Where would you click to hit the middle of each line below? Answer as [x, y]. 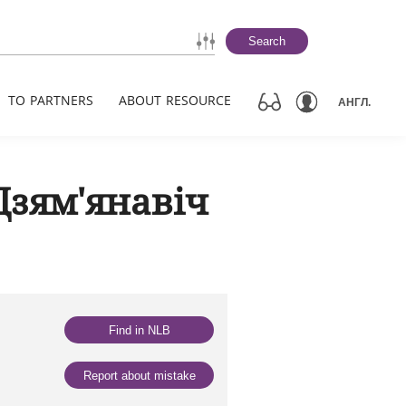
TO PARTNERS [51, 100]
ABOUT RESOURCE [175, 100]
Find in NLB [139, 330]
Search [267, 41]
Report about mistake [139, 375]
